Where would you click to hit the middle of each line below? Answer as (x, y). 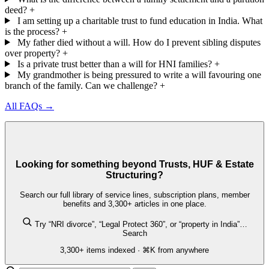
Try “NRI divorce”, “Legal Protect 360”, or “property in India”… (141, 225)
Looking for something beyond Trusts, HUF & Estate (134, 165)
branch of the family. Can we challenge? (81, 85)
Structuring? (134, 175)
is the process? (32, 31)
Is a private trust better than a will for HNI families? (114, 64)
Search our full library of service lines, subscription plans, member (134, 195)
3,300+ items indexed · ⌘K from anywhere (134, 250)
